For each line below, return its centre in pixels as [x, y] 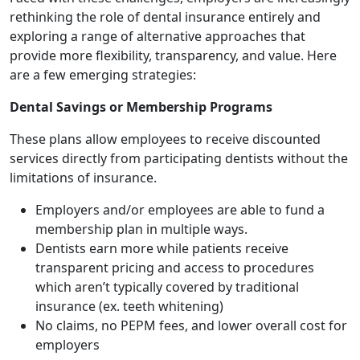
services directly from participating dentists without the [179, 158]
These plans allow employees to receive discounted [165, 139]
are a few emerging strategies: [103, 75]
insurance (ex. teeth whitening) [129, 306]
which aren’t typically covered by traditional [167, 287]
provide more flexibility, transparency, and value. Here [173, 55]
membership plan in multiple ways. [141, 229]
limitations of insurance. [83, 178]
